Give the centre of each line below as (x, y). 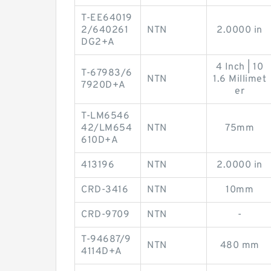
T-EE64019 (107, 18)
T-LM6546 (105, 116)
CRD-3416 (105, 190)
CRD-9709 (105, 215)
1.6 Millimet (240, 79)
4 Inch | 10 (240, 67)
